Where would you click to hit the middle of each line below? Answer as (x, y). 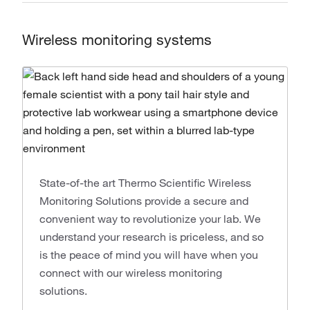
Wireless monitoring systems (117, 39)
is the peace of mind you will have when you (149, 255)
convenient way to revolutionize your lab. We (150, 219)
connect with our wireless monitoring (131, 273)
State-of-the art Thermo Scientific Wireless (145, 183)
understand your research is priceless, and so (152, 237)
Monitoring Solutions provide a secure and (144, 201)
